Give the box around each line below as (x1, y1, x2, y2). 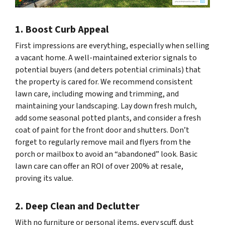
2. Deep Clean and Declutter (15, 199, 140, 213)
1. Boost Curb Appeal (15, 22, 108, 37)
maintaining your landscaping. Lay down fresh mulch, (15, 100, 197, 111)
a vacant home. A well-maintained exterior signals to (15, 52, 197, 63)
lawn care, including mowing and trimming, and (15, 88, 179, 99)
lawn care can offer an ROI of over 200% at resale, (15, 160, 183, 172)
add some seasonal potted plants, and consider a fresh (15, 112, 201, 124)
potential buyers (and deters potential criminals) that (15, 64, 201, 75)
